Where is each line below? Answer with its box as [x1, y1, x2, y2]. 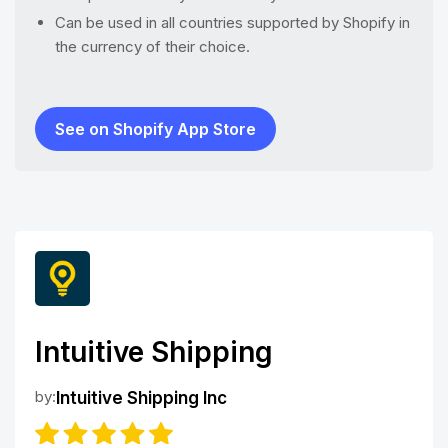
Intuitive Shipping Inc [56, 387, 227, 408]
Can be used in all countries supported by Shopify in [55, 12, 410, 32]
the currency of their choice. [55, 36, 250, 56]
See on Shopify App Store [55, 118, 256, 139]
